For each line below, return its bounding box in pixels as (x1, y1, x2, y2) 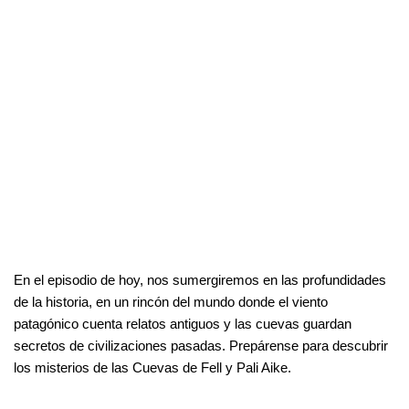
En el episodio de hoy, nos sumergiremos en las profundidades (14, 272, 386, 288)
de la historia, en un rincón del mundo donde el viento (14, 294, 328, 310)
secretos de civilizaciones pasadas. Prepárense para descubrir (14, 338, 388, 354)
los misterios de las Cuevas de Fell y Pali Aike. (14, 360, 291, 376)
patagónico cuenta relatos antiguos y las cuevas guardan (14, 316, 351, 332)
